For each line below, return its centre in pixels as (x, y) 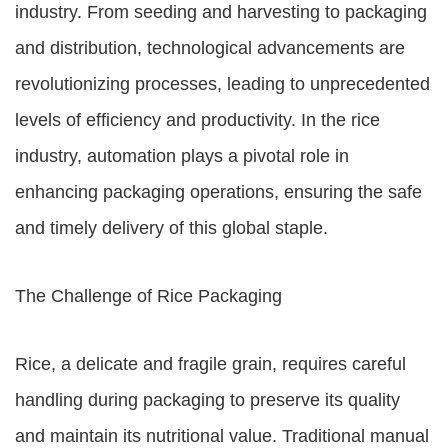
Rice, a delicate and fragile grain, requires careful (210, 364)
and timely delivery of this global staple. (171, 228)
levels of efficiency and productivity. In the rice (197, 120)
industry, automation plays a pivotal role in (182, 156)
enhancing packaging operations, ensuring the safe (218, 192)
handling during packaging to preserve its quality (207, 400)
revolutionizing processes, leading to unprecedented (222, 84)
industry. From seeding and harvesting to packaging (221, 12)
